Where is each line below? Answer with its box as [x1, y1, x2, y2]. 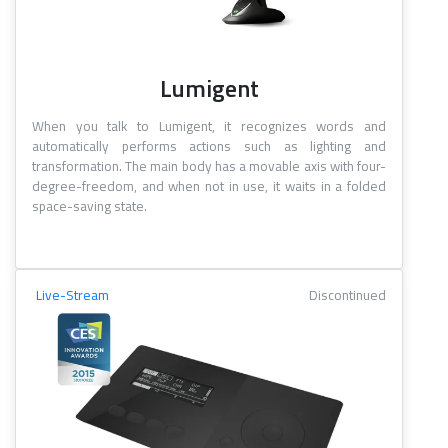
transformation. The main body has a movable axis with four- [32, 156, 386, 177]
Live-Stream [36, 285, 109, 306]
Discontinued [309, 285, 386, 306]
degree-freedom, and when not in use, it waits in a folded [32, 176, 386, 197]
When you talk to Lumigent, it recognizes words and [32, 116, 386, 137]
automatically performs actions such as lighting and [32, 136, 386, 157]
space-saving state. [32, 196, 147, 217]
